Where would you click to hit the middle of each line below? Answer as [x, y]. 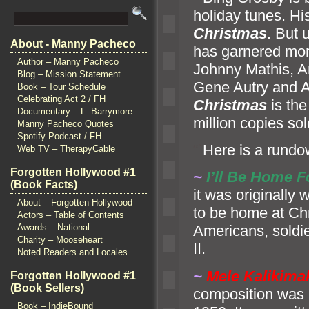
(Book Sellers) [47, 288]
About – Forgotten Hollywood [75, 202]
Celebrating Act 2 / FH [61, 99]
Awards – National [53, 227]
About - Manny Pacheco [73, 44]
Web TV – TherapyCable [66, 149]
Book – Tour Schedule [61, 87]
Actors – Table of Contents [71, 215]
